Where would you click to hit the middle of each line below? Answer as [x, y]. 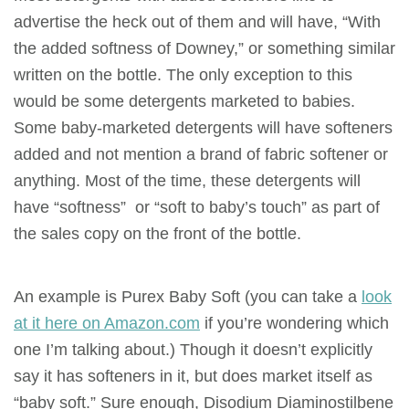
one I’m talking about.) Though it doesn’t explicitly [193, 349]
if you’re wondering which [294, 322]
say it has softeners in [95, 375]
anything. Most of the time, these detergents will [187, 180]
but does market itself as [281, 375]
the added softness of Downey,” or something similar [204, 47]
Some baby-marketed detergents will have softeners [203, 127]
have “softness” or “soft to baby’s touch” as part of [197, 206]
